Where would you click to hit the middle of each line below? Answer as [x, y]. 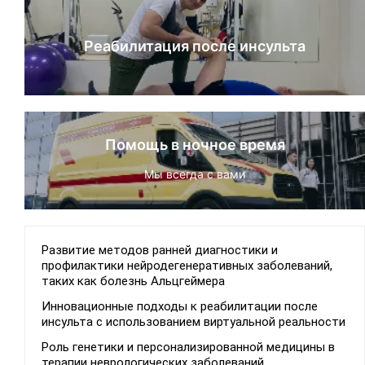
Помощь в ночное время [195, 145]
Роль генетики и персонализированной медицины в [188, 347]
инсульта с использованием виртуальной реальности [193, 322]
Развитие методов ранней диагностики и [160, 251]
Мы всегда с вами [195, 174]
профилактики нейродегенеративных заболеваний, [187, 266]
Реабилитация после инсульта [195, 46]
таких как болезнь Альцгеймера [133, 281]
